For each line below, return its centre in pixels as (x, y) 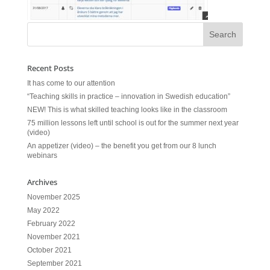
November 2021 (53, 237)
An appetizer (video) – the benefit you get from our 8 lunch (121, 146)
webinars (42, 155)
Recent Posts (50, 68)
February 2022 (51, 224)
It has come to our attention (71, 83)
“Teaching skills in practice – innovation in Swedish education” (128, 96)
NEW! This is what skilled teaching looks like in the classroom (127, 110)
